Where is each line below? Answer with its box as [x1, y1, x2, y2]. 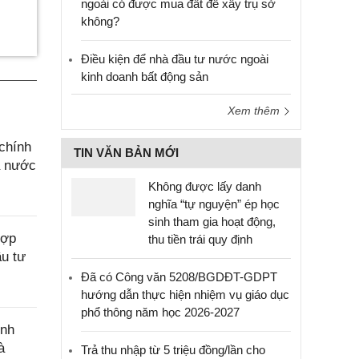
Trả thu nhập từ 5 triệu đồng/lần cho [81, 343, 265, 357]
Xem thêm [228, 104, 283, 117]
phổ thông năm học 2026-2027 [81, 305, 240, 319]
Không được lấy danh [148, 179, 261, 193]
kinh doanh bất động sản [81, 70, 208, 83]
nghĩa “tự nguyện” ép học [148, 197, 280, 211]
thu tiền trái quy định [148, 232, 252, 246]
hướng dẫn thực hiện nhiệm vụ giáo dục [81, 288, 289, 301]
